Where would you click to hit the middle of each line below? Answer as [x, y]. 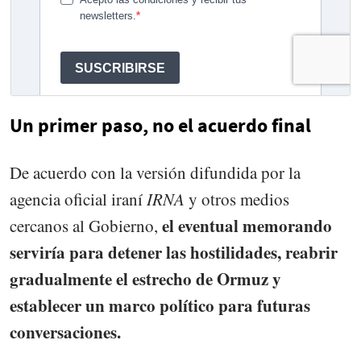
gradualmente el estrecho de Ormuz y [145, 279]
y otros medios [237, 199]
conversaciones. [65, 332]
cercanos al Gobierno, [86, 226]
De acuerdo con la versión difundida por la [155, 173]
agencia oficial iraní [76, 199]
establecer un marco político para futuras [160, 306]
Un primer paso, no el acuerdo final [160, 126]
